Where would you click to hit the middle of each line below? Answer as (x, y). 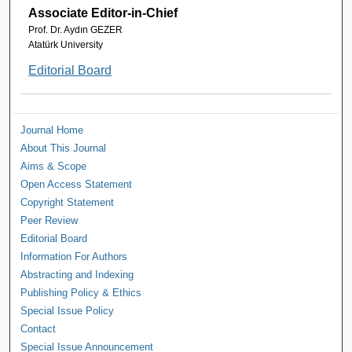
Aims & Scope (54, 167)
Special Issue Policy (68, 311)
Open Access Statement (77, 185)
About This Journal (64, 148)
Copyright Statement (68, 203)
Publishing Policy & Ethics (81, 293)
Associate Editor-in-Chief (103, 13)
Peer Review (49, 221)
